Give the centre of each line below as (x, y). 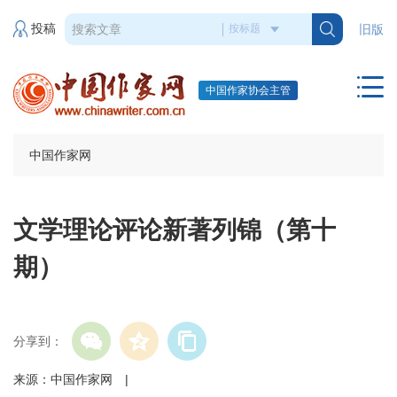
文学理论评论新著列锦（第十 (175, 230)
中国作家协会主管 (248, 90)
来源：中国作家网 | (90, 380)
